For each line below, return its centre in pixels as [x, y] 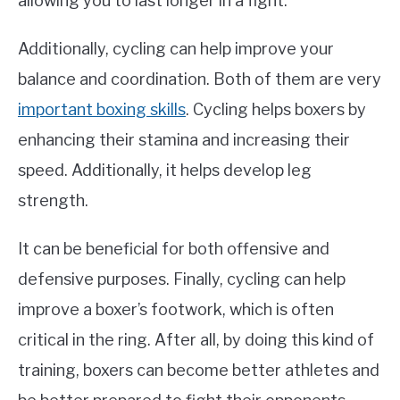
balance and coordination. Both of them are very [200, 79]
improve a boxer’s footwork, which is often [176, 310]
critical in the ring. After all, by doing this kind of [196, 340]
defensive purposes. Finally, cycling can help [182, 279]
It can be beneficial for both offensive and [174, 249]
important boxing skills [102, 110]
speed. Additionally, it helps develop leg [165, 171]
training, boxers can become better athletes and [199, 371]
